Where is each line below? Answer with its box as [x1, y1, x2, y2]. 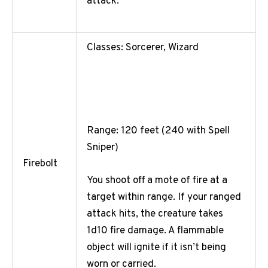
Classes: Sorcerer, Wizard [87, 41, 199, 55]
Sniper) [87, 141, 121, 154]
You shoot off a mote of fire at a [87, 174, 227, 188]
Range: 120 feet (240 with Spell [87, 124, 230, 138]
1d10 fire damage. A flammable [87, 224, 224, 238]
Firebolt [23, 157, 57, 171]
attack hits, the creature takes [87, 208, 223, 221]
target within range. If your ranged [87, 191, 241, 205]
